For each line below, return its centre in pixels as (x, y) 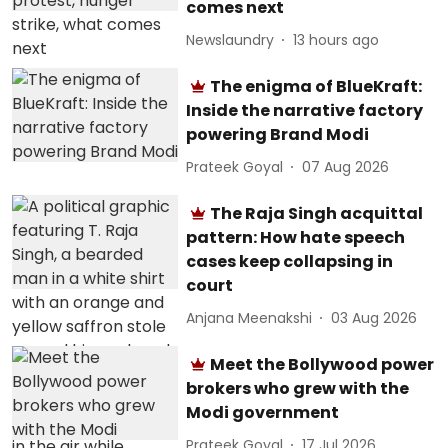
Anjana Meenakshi (249, 317)
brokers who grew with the (298, 388)
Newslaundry (230, 39)
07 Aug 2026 (346, 166)
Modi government (263, 412)
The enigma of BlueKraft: (316, 86)
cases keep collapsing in (290, 261)
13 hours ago (336, 39)
